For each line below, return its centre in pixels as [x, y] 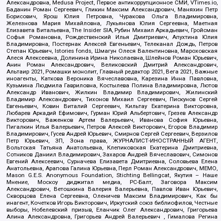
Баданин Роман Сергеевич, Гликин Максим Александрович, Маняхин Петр [112, 9]
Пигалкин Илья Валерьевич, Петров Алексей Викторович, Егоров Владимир [112, 127]
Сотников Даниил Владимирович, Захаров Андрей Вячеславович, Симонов [112, 154]
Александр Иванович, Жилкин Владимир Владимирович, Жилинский [112, 92]
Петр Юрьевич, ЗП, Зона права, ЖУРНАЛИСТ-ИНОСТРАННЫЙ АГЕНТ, [112, 140]
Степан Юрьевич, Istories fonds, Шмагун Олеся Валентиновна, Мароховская [112, 51]
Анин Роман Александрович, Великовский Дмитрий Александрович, [112, 64]
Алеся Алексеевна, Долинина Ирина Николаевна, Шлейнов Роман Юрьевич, [112, 57]
